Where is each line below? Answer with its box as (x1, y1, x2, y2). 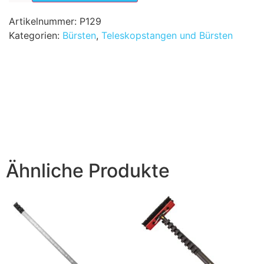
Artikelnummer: (9, 15, 80, 27)
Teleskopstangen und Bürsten (101, 29, 233, 41)
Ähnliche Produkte (6, 159, 170, 182)
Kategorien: (9, 29, 62, 41)
